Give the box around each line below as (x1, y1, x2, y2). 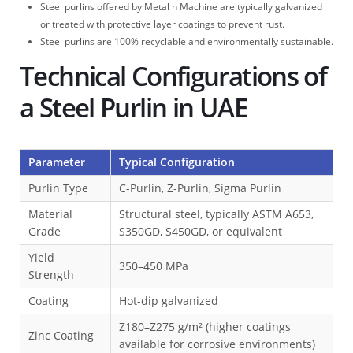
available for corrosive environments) (119, 336, 315, 351)
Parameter (28, 154, 85, 169)
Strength (28, 266, 74, 282)
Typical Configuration (119, 154, 235, 169)
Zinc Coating (28, 327, 94, 343)
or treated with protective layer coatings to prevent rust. (40, 17, 284, 31)
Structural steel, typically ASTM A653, (119, 206, 314, 221)
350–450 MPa (119, 258, 188, 273)
